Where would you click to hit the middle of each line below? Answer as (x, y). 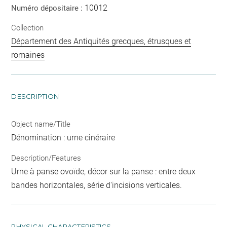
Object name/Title (41, 124)
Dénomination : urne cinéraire (63, 138)
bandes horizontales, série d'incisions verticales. (97, 185)
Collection (28, 28)
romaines (28, 55)
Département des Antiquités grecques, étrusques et (101, 41)
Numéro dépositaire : (48, 8)
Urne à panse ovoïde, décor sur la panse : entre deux (104, 171)
